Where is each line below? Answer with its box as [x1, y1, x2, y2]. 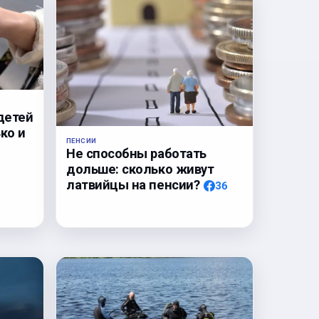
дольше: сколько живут [66, 161, 214, 177]
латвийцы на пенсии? [66, 177, 200, 192]
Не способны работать [66, 145, 206, 161]
